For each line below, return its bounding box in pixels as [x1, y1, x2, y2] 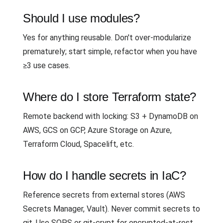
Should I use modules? [23, 11, 140, 25]
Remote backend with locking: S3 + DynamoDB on [23, 111, 198, 121]
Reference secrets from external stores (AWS [23, 190, 185, 200]
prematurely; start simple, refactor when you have [23, 47, 197, 56]
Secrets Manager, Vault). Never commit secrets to [23, 204, 200, 214]
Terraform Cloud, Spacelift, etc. [23, 139, 134, 149]
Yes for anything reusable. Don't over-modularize [23, 33, 191, 42]
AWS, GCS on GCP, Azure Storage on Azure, [23, 125, 172, 135]
